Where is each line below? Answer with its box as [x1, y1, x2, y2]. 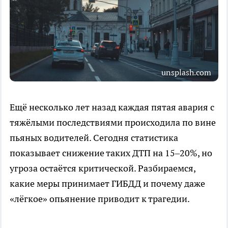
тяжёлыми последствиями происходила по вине [10, 116, 216, 128]
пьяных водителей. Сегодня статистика [10, 131, 178, 144]
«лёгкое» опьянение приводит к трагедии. [10, 192, 190, 205]
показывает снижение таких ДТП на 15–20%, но [10, 147, 212, 159]
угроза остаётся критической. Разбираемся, [10, 162, 195, 174]
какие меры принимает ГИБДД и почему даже [10, 177, 205, 189]
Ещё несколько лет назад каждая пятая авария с [10, 101, 214, 113]
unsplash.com [161, 67, 211, 77]
